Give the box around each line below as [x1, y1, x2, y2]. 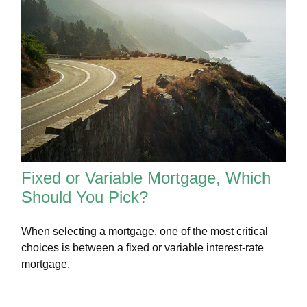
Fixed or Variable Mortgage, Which [21, 168, 271, 187]
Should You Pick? [21, 187, 149, 206]
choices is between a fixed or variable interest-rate [21, 241, 265, 254]
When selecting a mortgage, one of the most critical [21, 225, 269, 237]
